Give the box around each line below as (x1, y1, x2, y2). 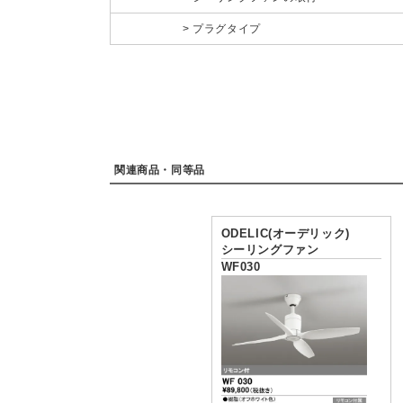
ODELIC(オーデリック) (220, 226, 350, 240)
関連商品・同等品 (114, 163, 205, 176)
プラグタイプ (193, 22, 261, 35)
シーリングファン (220, 242, 319, 256)
